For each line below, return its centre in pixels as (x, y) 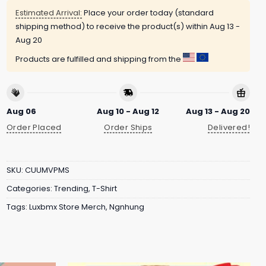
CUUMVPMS (47, 170)
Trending (71, 189)
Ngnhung (127, 207)
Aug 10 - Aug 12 (128, 111)
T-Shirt (104, 189)
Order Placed (34, 127)
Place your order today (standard (148, 13)
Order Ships (128, 127)
